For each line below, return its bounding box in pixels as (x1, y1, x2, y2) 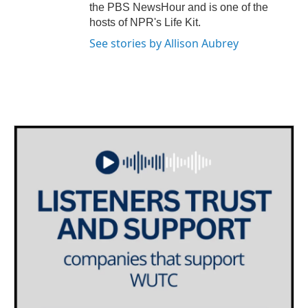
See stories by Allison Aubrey (89, 36, 239, 52)
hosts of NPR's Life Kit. (89, 16, 201, 29)
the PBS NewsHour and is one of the (89, 1, 268, 14)
